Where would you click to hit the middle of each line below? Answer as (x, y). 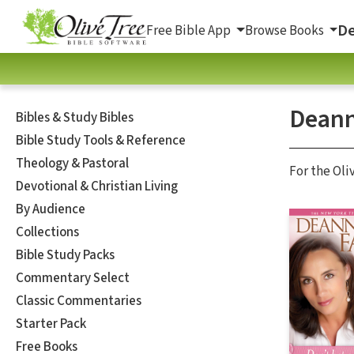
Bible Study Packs (65, 255)
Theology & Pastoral (72, 163)
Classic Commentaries (79, 301)
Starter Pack (51, 324)
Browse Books (285, 30)
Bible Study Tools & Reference (101, 140)
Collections (47, 232)
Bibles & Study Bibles (75, 117)
